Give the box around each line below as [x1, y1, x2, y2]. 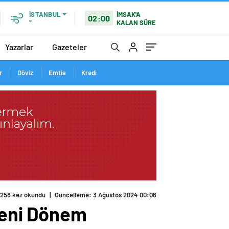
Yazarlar [5, 41, 33, 52]
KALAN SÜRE [117, 18, 156, 27]
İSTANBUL [29, 10, 60, 18]
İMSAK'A [117, 10, 141, 18]
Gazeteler [52, 41, 87, 52]
